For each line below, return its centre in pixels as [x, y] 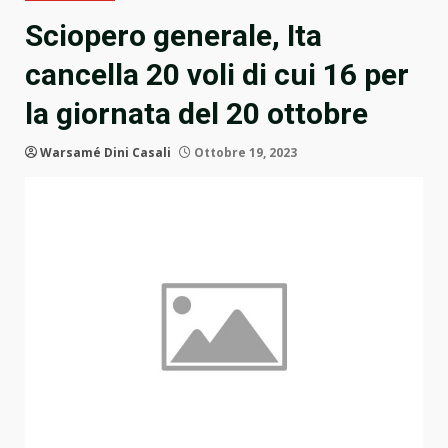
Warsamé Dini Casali [105, 153]
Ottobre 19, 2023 [244, 153]
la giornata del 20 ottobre [196, 114]
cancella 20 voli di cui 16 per [217, 75]
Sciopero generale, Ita [173, 36]
